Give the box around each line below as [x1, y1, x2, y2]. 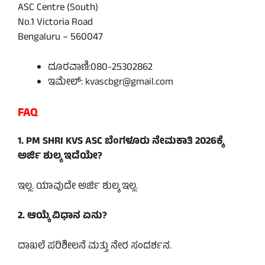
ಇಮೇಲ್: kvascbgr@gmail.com [48, 74, 173, 91]
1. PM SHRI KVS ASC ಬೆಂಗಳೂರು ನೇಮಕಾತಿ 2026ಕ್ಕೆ [18, 134, 224, 151]
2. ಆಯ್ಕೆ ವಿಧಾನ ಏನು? [18, 208, 107, 225]
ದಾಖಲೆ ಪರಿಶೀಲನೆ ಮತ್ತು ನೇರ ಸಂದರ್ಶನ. [18, 238, 172, 255]
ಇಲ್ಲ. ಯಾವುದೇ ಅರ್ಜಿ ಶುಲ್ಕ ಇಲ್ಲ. [18, 178, 138, 195]
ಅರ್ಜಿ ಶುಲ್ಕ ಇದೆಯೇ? [18, 148, 102, 166]
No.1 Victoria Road [18, 15, 93, 32]
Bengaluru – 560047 [18, 30, 103, 47]
